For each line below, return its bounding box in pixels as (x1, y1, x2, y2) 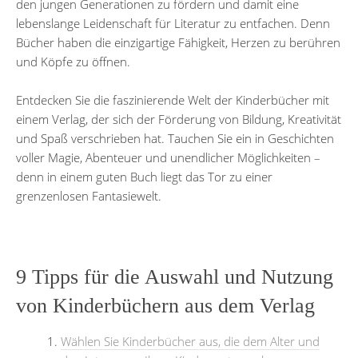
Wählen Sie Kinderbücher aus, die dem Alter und (61, 332, 320, 349)
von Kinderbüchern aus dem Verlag (16, 293, 315, 317)
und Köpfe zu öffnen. (16, 53, 130, 70)
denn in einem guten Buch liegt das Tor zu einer (16, 168, 272, 185)
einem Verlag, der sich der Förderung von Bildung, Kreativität (16, 110, 341, 127)
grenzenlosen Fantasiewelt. (16, 187, 161, 204)
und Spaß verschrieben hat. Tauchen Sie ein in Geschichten (16, 129, 334, 146)
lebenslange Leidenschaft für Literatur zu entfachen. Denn (16, 14, 330, 31)
